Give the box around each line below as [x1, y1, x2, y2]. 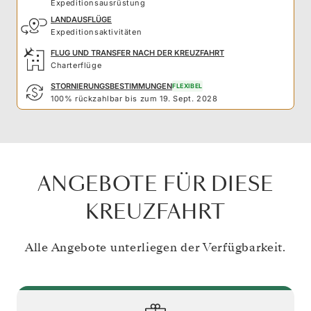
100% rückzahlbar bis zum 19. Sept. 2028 [51, 93, 218, 103]
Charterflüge [51, 60, 102, 70]
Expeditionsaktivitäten [51, 26, 142, 37]
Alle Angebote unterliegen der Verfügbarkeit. [25, 239, 286, 255]
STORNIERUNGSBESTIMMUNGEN [51, 81, 172, 91]
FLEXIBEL [172, 81, 203, 90]
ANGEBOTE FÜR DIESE [37, 170, 274, 198]
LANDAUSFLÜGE [51, 14, 112, 24]
